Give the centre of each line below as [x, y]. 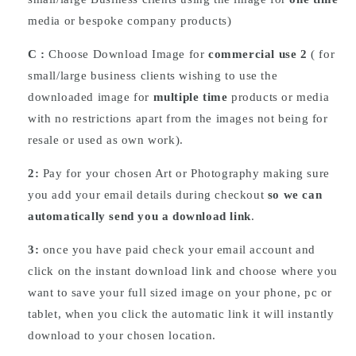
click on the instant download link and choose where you [183, 271]
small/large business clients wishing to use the [153, 75]
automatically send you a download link [139, 216]
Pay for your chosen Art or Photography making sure [186, 173]
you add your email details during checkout [148, 194]
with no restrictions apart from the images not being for [178, 118]
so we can [295, 194]
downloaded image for [91, 97]
